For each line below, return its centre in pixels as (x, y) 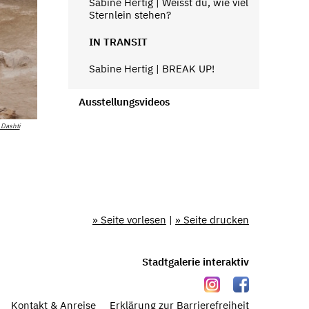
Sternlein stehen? (130, 14)
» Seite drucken (212, 220)
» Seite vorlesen (129, 220)
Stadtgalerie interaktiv (196, 261)
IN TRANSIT (118, 41)
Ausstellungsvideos (124, 101)
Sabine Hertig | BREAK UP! (151, 68)
